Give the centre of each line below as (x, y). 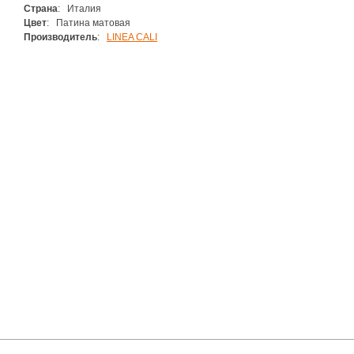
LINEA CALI (132, 37)
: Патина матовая (88, 23)
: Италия (79, 9)
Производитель (60, 37)
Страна (41, 9)
